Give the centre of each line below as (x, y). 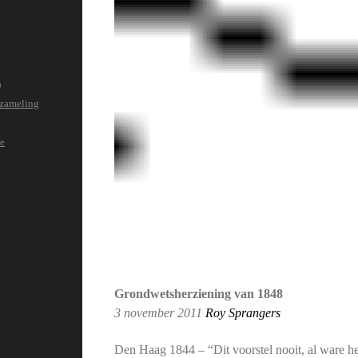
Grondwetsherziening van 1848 (199, 293)
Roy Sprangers (243, 312)
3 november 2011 (160, 312)
